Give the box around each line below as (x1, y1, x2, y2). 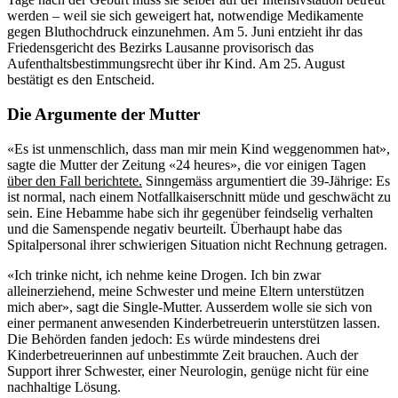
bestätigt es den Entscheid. (7, 72, 155, 88)
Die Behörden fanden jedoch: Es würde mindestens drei (7, 330, 320, 346)
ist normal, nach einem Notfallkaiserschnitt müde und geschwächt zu (7, 188, 391, 204)
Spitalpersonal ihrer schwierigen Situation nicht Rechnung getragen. (7, 236, 387, 252)
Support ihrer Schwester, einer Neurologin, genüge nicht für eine (7, 362, 369, 378)
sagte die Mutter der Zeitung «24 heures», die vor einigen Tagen (7, 156, 366, 172)
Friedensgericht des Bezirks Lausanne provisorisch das (7, 40, 314, 56)
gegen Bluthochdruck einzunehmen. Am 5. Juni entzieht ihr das (7, 24, 362, 40)
